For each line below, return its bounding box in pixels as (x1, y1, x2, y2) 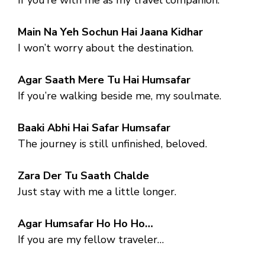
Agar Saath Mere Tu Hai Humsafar (18, 72, 190, 87)
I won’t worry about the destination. (18, 40, 193, 55)
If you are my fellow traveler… (18, 232, 164, 247)
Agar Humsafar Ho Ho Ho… (18, 216, 153, 231)
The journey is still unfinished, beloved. (18, 136, 207, 151)
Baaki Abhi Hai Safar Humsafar (18, 120, 170, 135)
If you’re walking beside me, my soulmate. (18, 88, 221, 103)
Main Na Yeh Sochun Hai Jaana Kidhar (18, 24, 203, 39)
